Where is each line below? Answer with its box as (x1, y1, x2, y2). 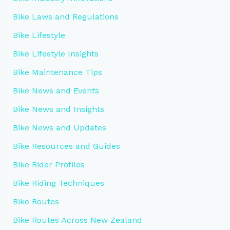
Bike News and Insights (12, 104, 104, 114)
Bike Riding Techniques (12, 178, 104, 188)
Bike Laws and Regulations (12, 12, 119, 22)
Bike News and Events (12, 86, 99, 96)
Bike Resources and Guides (12, 141, 120, 151)
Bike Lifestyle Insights (12, 49, 99, 59)
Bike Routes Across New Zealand (12, 215, 142, 225)
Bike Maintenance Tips (12, 67, 102, 78)
